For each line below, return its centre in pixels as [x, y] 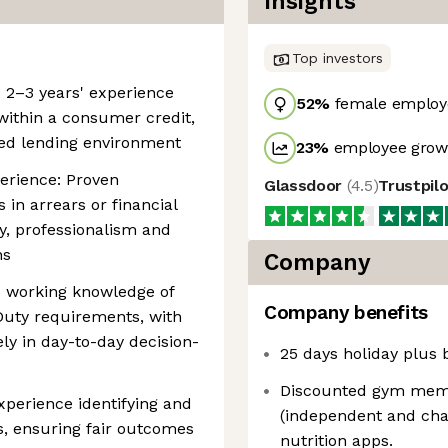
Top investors [337, 58]
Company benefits [346, 312]
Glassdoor [305, 185]
